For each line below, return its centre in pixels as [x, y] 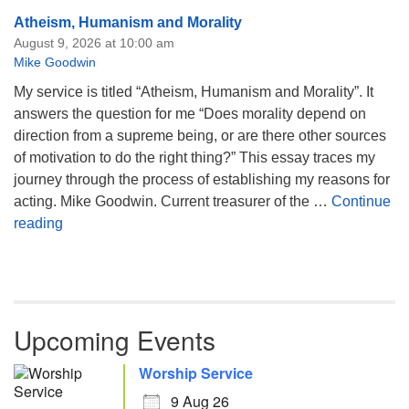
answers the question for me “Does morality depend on [190, 114]
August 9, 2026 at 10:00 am [94, 43]
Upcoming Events [115, 340]
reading [38, 223]
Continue [361, 201]
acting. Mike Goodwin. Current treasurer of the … [173, 201]
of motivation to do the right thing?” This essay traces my [194, 157]
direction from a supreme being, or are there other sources [200, 136]
